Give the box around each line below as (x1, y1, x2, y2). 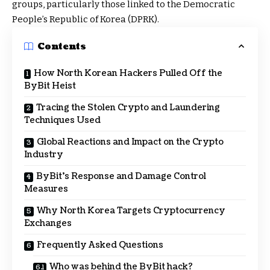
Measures (24, 183, 68, 195)
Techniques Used (24, 115, 101, 127)
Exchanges (24, 218, 72, 230)
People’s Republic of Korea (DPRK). (12, 14, 159, 25)
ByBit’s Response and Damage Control (36, 171, 206, 183)
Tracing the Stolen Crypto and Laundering (36, 102, 220, 114)
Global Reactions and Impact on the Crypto (37, 136, 224, 148)
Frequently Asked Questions (37, 239, 163, 251)
